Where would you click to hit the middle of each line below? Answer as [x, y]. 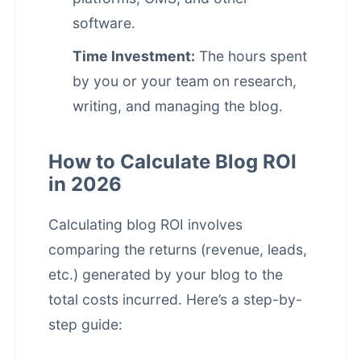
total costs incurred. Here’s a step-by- [175, 299]
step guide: [85, 324]
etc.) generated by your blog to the [166, 274]
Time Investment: [134, 56]
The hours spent [251, 56]
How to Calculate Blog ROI [172, 162]
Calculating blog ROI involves [145, 224]
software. [104, 23]
